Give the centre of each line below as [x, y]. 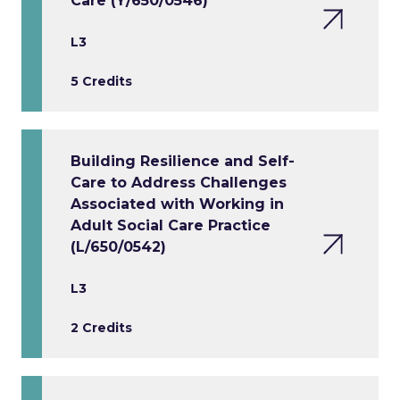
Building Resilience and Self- [183, 162]
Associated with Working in [177, 204]
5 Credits [101, 82]
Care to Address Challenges [179, 183]
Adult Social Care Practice [171, 226]
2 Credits [101, 328]
